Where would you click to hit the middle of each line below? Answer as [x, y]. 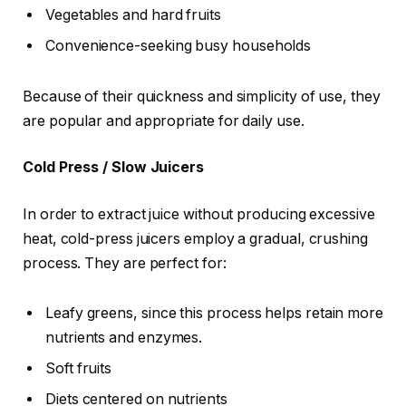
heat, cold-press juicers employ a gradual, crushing [195, 238]
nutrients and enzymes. [124, 338]
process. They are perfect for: [125, 263]
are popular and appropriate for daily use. [164, 121]
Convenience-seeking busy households [179, 45]
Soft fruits [79, 369]
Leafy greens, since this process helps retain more [215, 314]
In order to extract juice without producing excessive [199, 214]
